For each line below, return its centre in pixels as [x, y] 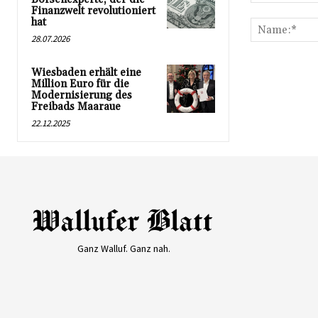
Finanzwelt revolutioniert [93, 11]
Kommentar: [277, 10]
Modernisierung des [82, 96]
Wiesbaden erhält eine [86, 73]
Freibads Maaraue [76, 107]
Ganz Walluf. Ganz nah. [124, 248]
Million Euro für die [80, 84]
